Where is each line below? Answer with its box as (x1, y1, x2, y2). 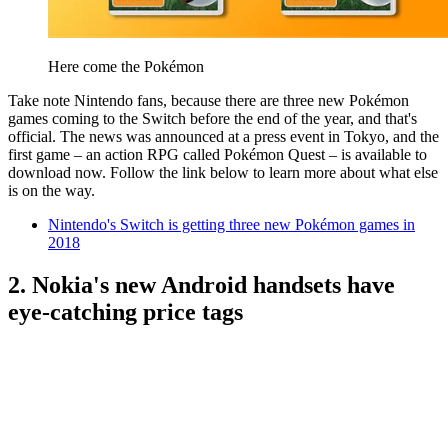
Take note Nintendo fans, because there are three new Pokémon (8, 91, 409, 109)
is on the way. (8, 181, 95, 199)
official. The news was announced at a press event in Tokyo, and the (8, 127, 439, 145)
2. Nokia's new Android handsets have (8, 271, 395, 298)
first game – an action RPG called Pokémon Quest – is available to (8, 145, 427, 163)
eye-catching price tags (8, 298, 243, 325)
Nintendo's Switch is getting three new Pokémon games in (48, 215, 415, 233)
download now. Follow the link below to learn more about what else (8, 163, 438, 181)
